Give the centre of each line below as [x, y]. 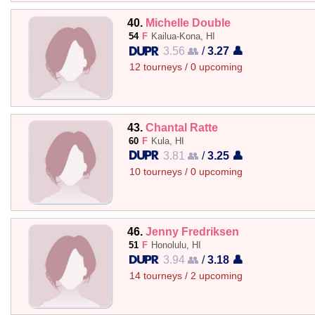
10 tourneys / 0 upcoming [186, 172]
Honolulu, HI [176, 245]
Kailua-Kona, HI [183, 37]
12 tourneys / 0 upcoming [186, 67]
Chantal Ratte [181, 127]
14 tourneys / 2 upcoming [186, 276]
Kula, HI [167, 141]
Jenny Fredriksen [192, 231]
